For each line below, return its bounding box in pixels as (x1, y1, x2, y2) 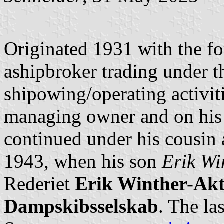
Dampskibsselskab (4, 195, 158, 217)
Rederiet (4, 172, 75, 194)
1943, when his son (4, 150, 162, 172)
